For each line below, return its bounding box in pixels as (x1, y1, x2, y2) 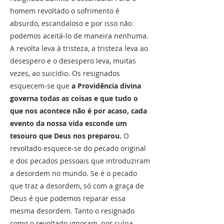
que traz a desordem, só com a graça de (10, 181, 144, 190)
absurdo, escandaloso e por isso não (10, 18, 132, 28)
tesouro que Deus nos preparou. (10, 131, 123, 140)
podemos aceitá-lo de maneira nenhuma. (10, 31, 148, 40)
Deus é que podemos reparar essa (10, 193, 125, 203)
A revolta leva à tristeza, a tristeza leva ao (10, 43, 148, 53)
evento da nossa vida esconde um (10, 118, 127, 128)
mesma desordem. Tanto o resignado (10, 206, 134, 215)
